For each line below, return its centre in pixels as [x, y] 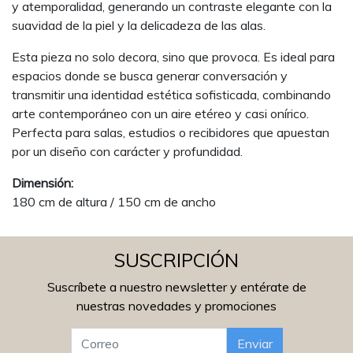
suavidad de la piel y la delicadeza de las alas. [139, 25]
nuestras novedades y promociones [176, 306]
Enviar [255, 344]
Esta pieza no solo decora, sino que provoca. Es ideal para [173, 57]
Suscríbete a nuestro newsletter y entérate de [176, 287]
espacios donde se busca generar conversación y [150, 76]
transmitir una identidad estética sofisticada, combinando [171, 95]
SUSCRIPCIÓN [176, 260]
